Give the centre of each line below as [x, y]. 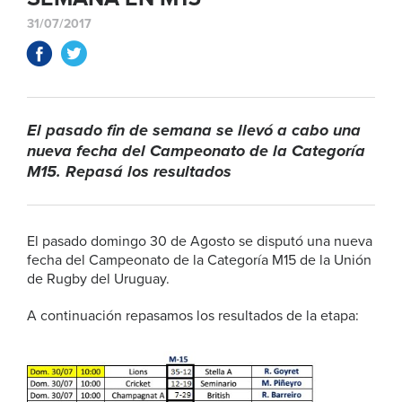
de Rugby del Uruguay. [100, 279]
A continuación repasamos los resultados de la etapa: [195, 316]
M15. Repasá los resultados [129, 171]
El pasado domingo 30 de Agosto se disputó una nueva [200, 241]
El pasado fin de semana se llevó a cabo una [194, 130]
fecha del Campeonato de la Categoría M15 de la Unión [199, 260]
